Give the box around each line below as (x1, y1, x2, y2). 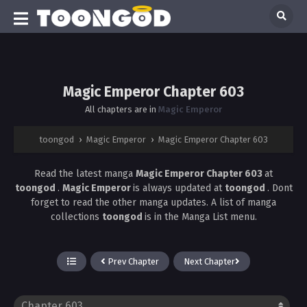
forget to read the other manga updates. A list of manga (31, 196, 276, 208)
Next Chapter (184, 256, 235, 267)
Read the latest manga (34, 167, 136, 180)
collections (50, 210, 102, 223)
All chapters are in (85, 103, 158, 114)
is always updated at (132, 182, 225, 194)
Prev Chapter (106, 256, 159, 267)
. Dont (267, 182, 293, 194)
